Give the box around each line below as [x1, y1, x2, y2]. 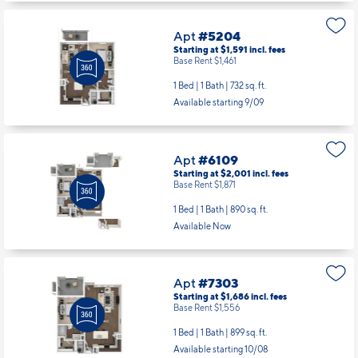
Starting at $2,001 [173, 167, 253, 179]
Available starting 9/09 [173, 96, 264, 108]
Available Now [173, 220, 231, 232]
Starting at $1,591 [173, 43, 249, 55]
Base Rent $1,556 [173, 302, 240, 314]
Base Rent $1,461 [173, 54, 237, 66]
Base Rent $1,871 [173, 178, 236, 190]
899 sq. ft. [229, 327, 267, 339]
